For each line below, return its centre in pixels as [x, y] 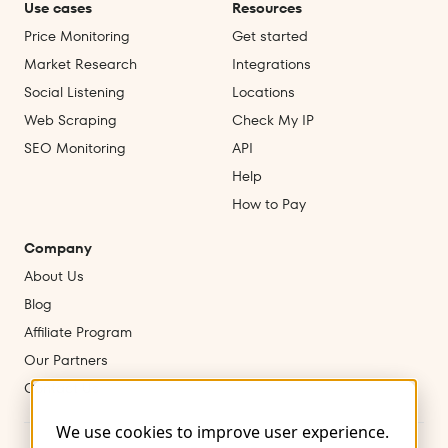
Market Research [80, 64]
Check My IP [273, 120]
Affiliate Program [78, 332]
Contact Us [61, 388]
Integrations [271, 64]
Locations [263, 92]
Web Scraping [70, 120]
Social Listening [74, 92]
